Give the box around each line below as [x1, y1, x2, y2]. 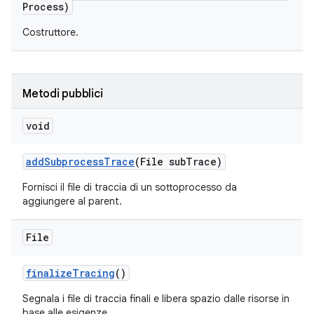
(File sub [135, 155, 186, 168]
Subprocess [44, 155, 104, 168]
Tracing [72, 266, 115, 280]
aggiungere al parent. [22, 195, 122, 207]
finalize [26, 266, 72, 280]
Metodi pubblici [22, 87, 103, 101]
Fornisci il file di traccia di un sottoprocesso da [22, 181, 237, 193]
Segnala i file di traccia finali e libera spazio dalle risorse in [22, 292, 289, 305]
